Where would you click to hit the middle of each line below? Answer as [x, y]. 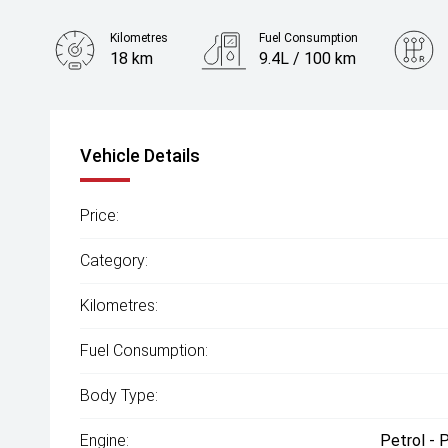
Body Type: [119, 395]
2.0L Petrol [149, 118]
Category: [114, 260]
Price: [99, 215]
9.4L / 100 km [308, 58]
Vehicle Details [140, 155]
